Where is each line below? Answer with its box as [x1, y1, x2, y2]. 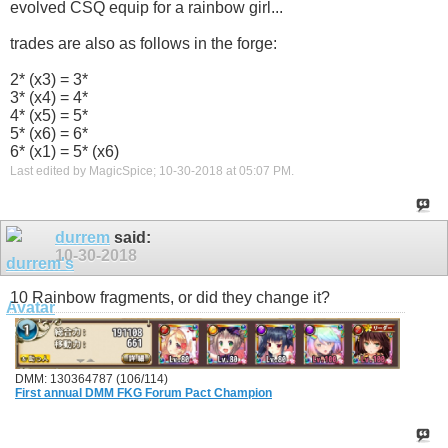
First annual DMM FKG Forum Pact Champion [15, 386, 272, 401]
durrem [55, 229, 110, 247]
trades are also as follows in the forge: [10, 34, 277, 52]
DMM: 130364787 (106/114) [15, 372, 168, 387]
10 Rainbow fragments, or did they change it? [10, 289, 330, 307]
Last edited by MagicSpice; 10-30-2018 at [10, 163, 239, 178]
